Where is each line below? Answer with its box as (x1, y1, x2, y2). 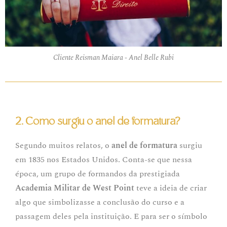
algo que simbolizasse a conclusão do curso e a (15, 196, 184, 209)
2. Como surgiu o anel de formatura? (15, 115, 180, 129)
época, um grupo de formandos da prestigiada (15, 168, 180, 180)
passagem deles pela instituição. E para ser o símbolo (15, 210, 207, 223)
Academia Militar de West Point (15, 182, 134, 195)
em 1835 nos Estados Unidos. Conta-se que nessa (15, 154, 192, 166)
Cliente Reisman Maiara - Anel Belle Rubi (53, 52, 174, 63)
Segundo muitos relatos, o (15, 139, 111, 152)
